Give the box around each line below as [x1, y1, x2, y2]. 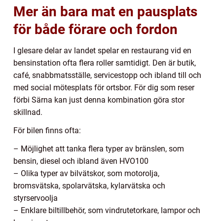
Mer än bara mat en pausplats [13, 3, 197, 20]
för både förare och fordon [13, 21, 178, 37]
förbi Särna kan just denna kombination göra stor [13, 95, 184, 105]
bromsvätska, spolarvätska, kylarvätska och [13, 181, 165, 190]
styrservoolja [13, 193, 58, 203]
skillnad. [13, 107, 42, 117]
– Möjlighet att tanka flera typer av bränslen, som [13, 144, 184, 153]
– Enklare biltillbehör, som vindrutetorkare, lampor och [13, 205, 200, 215]
